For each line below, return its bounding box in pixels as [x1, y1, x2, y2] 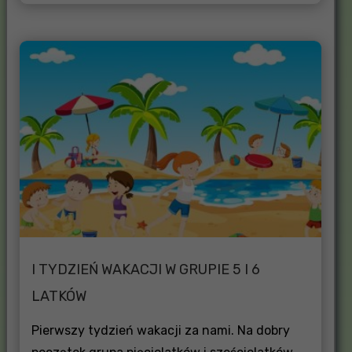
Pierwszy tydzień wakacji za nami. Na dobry [31, 322, 290, 338]
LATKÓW [31, 287, 86, 305]
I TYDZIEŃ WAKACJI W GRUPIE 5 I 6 [31, 260, 260, 278]
